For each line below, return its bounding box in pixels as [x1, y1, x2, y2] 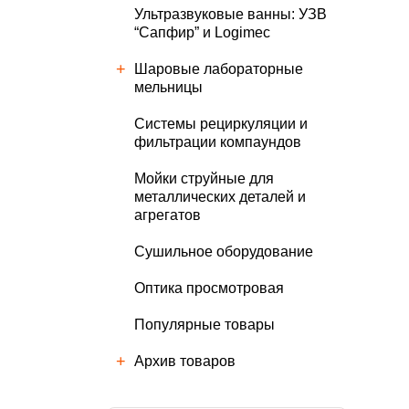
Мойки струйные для [134, 171, 274, 186]
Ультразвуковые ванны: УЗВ [134, 6, 327, 22]
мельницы [134, 79, 203, 95]
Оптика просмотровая [134, 280, 284, 296]
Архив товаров [134, 353, 236, 369]
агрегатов [134, 207, 201, 223]
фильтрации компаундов [134, 134, 301, 150]
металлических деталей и [134, 189, 306, 204]
